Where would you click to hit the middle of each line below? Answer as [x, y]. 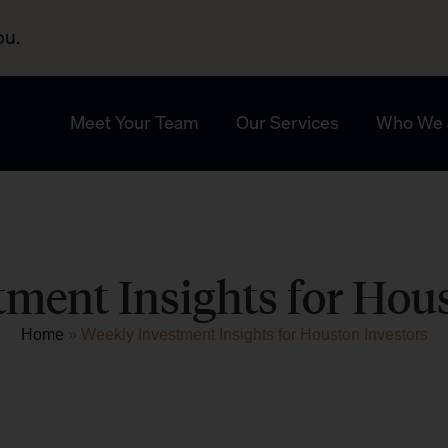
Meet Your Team [134, 123]
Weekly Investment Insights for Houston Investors [254, 334]
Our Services [287, 123]
